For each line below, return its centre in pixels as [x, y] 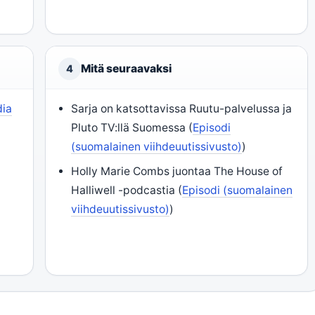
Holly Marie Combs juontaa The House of [177, 171]
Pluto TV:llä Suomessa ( [132, 128]
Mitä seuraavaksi [126, 69]
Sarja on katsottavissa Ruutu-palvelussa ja [182, 109]
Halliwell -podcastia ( [127, 190]
